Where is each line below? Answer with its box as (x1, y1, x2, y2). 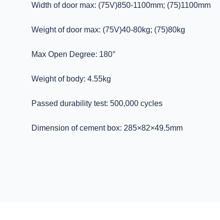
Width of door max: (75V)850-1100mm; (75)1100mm (31, 1, 211, 9)
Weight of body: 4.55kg (31, 75, 111, 83)
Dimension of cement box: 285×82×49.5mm (31, 124, 183, 132)
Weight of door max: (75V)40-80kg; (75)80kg (31, 26, 185, 34)
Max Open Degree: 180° (31, 50, 115, 58)
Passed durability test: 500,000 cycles (31, 99, 163, 108)
